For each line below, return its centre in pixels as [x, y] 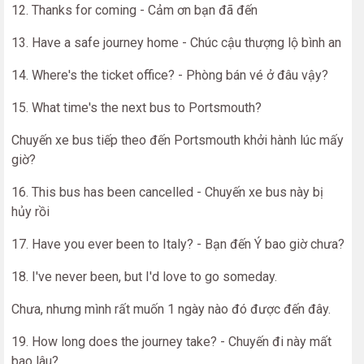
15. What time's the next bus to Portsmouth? [136, 108]
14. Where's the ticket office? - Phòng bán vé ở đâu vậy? [170, 75]
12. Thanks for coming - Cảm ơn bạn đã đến [134, 10]
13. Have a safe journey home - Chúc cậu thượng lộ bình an [176, 43]
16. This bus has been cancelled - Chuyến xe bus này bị [167, 192]
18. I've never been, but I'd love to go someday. [144, 277]
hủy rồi [30, 212]
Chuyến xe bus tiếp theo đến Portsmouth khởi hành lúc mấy [178, 140]
